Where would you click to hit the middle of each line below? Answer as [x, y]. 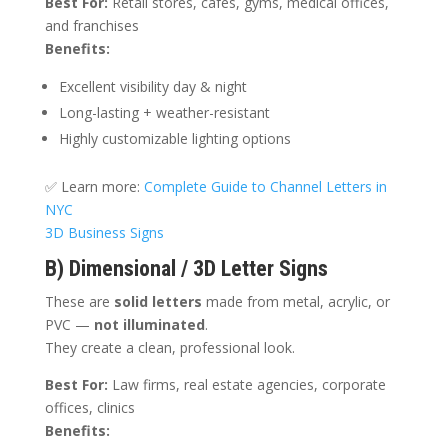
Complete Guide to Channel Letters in [265, 187]
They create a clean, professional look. [169, 348]
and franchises [91, 26]
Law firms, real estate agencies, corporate [246, 385]
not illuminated [149, 325]
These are [79, 302]
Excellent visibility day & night [152, 87]
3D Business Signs [104, 233]
